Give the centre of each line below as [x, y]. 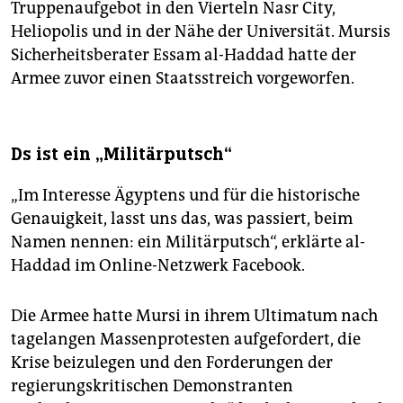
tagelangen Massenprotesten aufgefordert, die [186, 340]
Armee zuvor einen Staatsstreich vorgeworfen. [183, 79]
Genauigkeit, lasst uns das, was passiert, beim [182, 219]
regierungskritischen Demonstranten [152, 386]
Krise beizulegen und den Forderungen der [172, 363]
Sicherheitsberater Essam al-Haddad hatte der [184, 55]
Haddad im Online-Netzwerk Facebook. [158, 266]
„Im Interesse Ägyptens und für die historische [185, 196]
